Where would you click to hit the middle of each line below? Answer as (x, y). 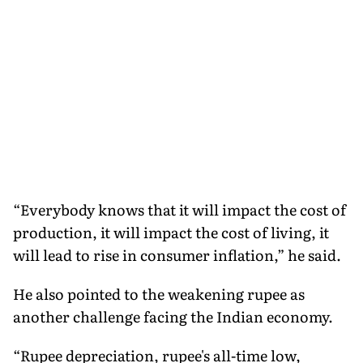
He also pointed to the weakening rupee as (159, 293)
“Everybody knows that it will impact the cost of (179, 209)
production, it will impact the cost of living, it (171, 232)
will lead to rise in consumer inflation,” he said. (177, 254)
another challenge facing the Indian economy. (173, 316)
